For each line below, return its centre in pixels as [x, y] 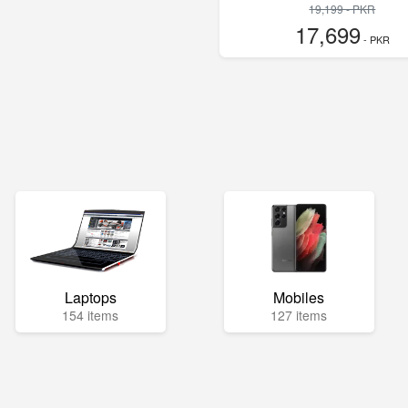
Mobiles [299, 297]
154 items [91, 315]
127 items [299, 315]
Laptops [90, 297]
